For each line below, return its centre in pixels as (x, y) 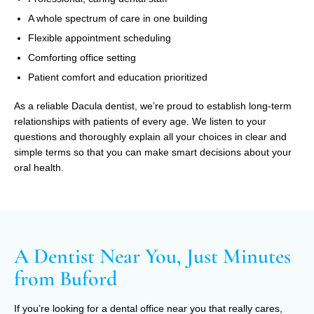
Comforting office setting (82, 57)
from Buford (66, 278)
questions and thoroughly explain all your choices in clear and (150, 136)
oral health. (39, 167)
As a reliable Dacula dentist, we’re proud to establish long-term (153, 105)
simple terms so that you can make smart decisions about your (153, 152)
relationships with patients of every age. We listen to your (140, 121)
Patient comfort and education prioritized (118, 77)
